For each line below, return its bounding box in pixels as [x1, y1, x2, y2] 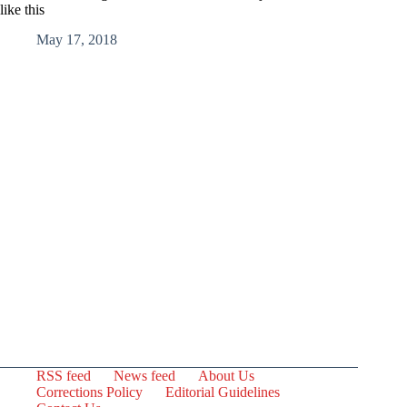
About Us [198, 368, 254, 383]
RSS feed [36, 368, 91, 383]
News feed [114, 368, 175, 383]
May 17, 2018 [36, 31, 117, 47]
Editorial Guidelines [165, 384, 280, 400]
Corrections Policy [36, 384, 143, 400]
